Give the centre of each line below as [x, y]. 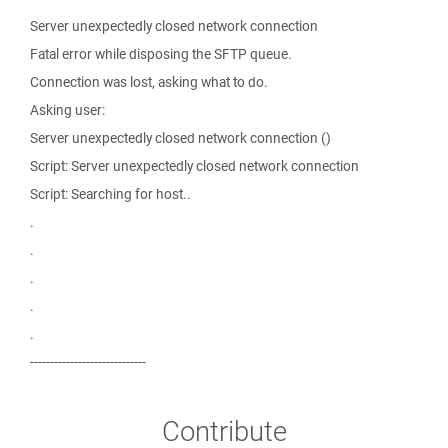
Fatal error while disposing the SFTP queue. [161, 54]
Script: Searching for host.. [110, 194]
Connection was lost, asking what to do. [149, 82]
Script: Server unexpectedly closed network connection [194, 166]
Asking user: [67, 110]
